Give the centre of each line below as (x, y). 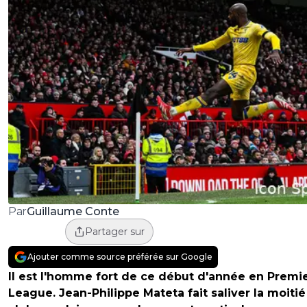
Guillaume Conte (73, 211)
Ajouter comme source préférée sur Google (120, 257)
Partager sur (114, 232)
